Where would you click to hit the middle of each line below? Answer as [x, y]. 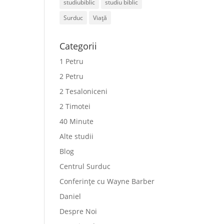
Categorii [78, 46]
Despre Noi [78, 211]
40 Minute [77, 121]
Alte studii [77, 136]
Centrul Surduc [85, 166]
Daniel [70, 196]
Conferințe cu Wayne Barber [107, 181]
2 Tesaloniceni [84, 91]
